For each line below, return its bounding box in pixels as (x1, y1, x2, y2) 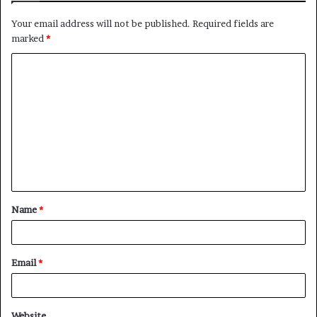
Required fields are (192, 17, 274, 29)
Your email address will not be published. (11, 17, 190, 29)
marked (11, 32, 46, 44)
